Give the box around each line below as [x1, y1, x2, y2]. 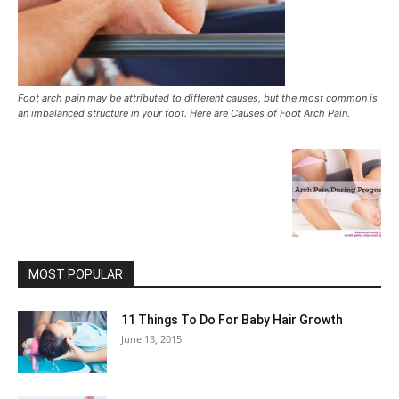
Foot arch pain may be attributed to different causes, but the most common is [18, 92, 378, 104]
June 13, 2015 [121, 332, 182, 346]
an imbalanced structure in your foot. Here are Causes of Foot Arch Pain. [18, 107, 350, 119]
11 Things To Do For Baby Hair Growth [121, 313, 343, 327]
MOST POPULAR [28, 267, 123, 281]
